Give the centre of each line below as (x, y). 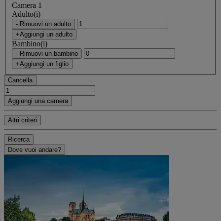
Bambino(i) (30, 43)
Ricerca (19, 139)
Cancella (20, 80)
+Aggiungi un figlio (42, 64)
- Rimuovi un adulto (43, 24)
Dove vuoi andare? (35, 149)
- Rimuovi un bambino (47, 53)
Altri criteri (22, 120)
